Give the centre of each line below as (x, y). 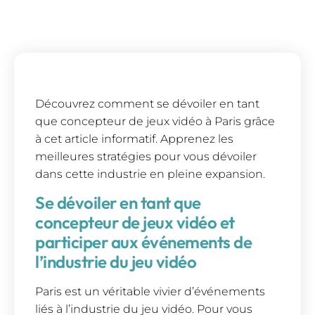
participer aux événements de (143, 242)
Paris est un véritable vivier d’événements (150, 291)
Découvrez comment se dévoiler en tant (147, 103)
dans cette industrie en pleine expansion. (150, 174)
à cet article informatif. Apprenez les (134, 139)
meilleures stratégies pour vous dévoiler (146, 156)
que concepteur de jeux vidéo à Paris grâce (155, 121)
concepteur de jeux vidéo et (135, 222)
